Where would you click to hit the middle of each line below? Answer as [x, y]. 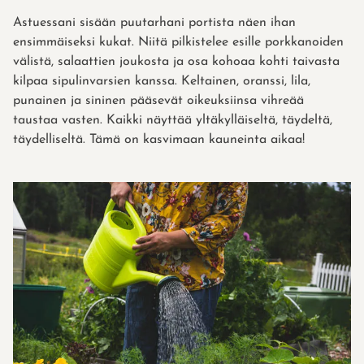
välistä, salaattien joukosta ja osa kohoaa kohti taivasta [176, 61]
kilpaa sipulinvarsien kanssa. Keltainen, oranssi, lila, [162, 81]
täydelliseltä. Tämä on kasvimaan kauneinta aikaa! [159, 139]
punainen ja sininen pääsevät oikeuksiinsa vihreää [158, 100]
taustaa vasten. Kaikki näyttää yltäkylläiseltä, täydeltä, [173, 120]
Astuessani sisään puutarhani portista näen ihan [154, 22]
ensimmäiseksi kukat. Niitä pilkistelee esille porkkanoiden [178, 42]
